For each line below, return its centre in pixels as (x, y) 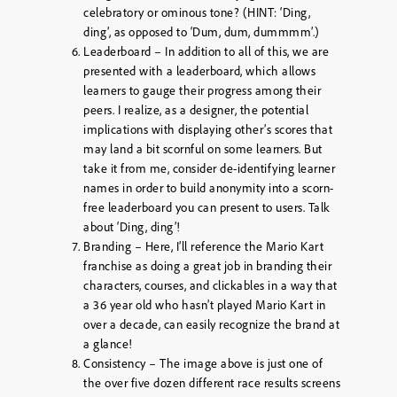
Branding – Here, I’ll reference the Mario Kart (203, 246)
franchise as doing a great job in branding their (207, 265)
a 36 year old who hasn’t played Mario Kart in (205, 304)
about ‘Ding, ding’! (132, 226)
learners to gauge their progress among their (202, 90)
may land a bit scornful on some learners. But (203, 148)
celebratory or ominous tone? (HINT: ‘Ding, (197, 12)
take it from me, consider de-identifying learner (209, 168)
